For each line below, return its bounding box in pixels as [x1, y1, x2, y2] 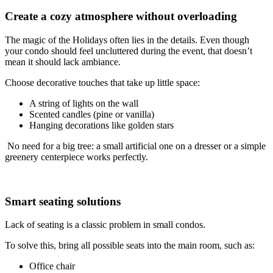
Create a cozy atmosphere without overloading [5, 10, 237, 23]
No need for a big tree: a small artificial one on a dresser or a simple [5, 140, 266, 151]
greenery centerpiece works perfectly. [5, 151, 148, 162]
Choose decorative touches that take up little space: [5, 77, 200, 88]
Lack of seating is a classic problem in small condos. [5, 219, 205, 230]
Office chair [29, 261, 75, 272]
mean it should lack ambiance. [5, 56, 121, 67]
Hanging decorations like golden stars [29, 119, 174, 130]
